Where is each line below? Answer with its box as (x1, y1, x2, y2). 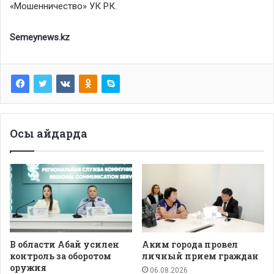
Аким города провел (142, 239, 238, 251)
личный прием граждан (142, 250, 259, 262)
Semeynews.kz (10, 31, 70, 43)
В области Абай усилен (10, 239, 119, 251)
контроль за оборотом (10, 250, 111, 262)
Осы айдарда (10, 125, 87, 141)
